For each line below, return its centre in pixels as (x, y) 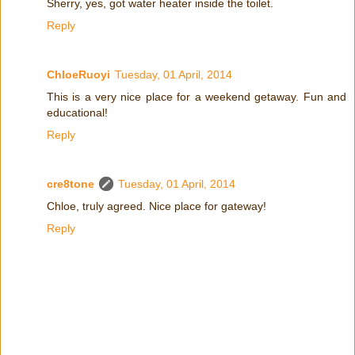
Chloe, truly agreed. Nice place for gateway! (157, 206)
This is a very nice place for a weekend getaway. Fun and (197, 96)
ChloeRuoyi (78, 74)
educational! (77, 112)
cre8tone (71, 183)
